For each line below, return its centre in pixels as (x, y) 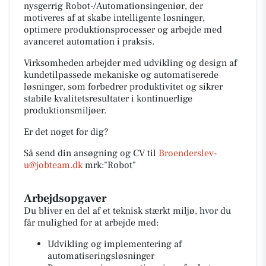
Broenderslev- (188, 153)
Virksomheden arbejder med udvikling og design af (130, 63)
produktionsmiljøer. (65, 110)
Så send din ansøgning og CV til (91, 153)
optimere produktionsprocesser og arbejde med (123, 30)
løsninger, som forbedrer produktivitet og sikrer (123, 87)
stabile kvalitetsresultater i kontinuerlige (108, 99)
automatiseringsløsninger (101, 256)
